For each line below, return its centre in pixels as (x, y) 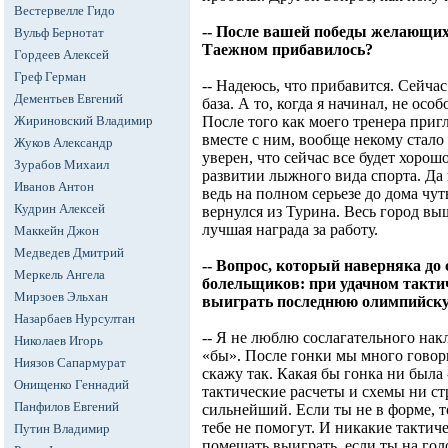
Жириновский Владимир (83, 120)
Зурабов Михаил (61, 164)
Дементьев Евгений (68, 98)
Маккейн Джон (56, 230)
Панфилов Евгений (66, 406)
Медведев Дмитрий (69, 252)
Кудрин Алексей (59, 208)
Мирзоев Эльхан (61, 296)
